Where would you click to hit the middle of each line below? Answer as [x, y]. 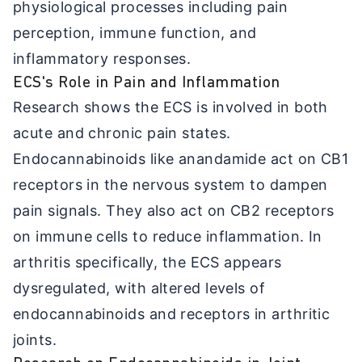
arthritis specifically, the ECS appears [147, 262]
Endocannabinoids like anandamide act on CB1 [181, 158]
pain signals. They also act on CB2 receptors [174, 210]
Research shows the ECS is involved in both [170, 107]
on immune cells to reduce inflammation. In [168, 236]
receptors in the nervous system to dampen [170, 184]
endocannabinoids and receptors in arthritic [172, 314]
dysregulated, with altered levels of [139, 288]
